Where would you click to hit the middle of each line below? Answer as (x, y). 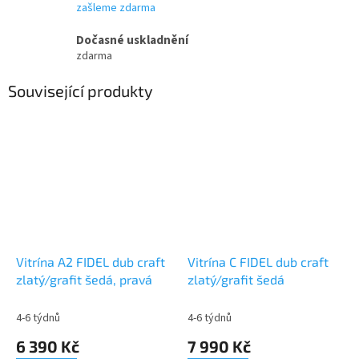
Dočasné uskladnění (132, 40)
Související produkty (81, 91)
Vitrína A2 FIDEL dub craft (91, 261)
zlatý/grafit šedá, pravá (84, 279)
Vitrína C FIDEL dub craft (258, 261)
